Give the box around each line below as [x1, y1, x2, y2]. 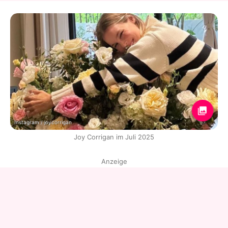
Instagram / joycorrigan [14, 119, 72, 126]
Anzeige [101, 157, 127, 166]
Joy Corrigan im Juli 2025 [74, 133, 154, 141]
